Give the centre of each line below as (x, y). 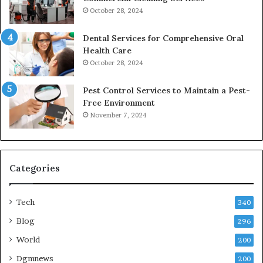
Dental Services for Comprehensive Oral (163, 38)
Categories (35, 168)
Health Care (107, 50)
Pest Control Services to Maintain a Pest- (166, 90)
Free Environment (119, 102)
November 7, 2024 (118, 115)
